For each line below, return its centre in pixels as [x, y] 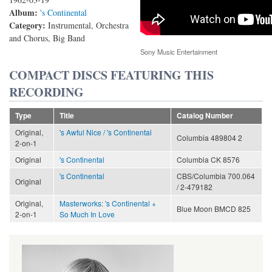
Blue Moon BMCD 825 [214, 208]
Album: [25, 13]
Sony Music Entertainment [179, 52]
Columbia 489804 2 [209, 137]
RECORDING [46, 92]
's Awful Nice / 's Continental [106, 132]
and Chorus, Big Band [47, 38]
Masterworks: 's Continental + [108, 203]
